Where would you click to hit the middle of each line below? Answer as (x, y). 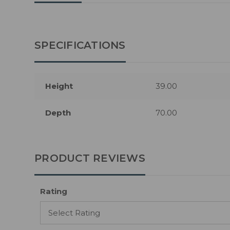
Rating (54, 191)
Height (59, 86)
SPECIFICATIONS (80, 45)
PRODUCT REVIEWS (90, 158)
